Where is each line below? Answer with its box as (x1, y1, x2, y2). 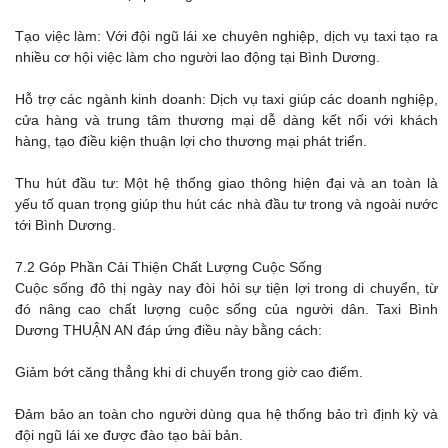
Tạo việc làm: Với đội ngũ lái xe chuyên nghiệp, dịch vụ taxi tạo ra (15, 28, 438, 45)
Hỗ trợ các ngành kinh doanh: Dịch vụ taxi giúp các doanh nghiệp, (15, 91, 438, 108)
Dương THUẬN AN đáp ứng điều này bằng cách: (15, 322, 322, 339)
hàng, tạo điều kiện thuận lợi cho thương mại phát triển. (15, 133, 367, 150)
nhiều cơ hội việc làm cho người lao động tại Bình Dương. (15, 49, 380, 66)
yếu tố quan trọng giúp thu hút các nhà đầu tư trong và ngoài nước (15, 196, 438, 213)
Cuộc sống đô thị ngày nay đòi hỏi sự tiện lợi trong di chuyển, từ (15, 280, 438, 297)
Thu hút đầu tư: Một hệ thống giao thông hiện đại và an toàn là (15, 175, 438, 192)
